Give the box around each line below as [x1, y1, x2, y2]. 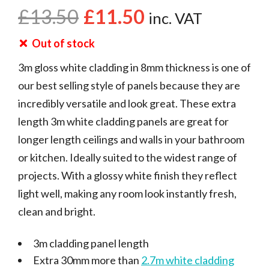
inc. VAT [148, 8, 202, 27]
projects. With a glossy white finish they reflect [18, 168, 237, 182]
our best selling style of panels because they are [18, 78, 240, 92]
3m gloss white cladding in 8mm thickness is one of [18, 60, 251, 74]
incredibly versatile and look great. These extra [18, 96, 236, 110]
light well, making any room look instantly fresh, [18, 186, 237, 200]
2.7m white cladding [141, 253, 234, 267]
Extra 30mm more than [33, 253, 141, 267]
